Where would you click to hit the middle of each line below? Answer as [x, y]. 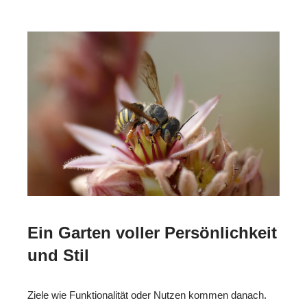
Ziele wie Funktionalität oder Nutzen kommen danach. [147, 295]
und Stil [58, 255]
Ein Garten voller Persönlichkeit [152, 232]
